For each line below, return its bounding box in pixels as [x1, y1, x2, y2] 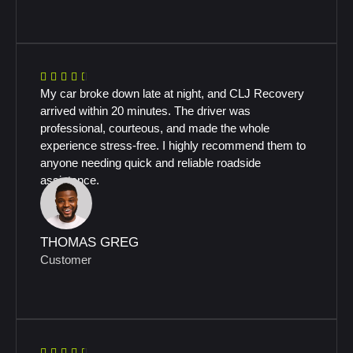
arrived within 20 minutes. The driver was [40, 104, 251, 117]
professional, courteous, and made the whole [40, 121, 269, 135]
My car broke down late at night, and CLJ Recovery [40, 87, 304, 100]
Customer [40, 252, 91, 266]
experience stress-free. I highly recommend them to [40, 139, 306, 152]
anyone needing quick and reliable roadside [40, 156, 261, 169]
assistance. [40, 173, 99, 187]
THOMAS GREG [40, 234, 139, 250]
